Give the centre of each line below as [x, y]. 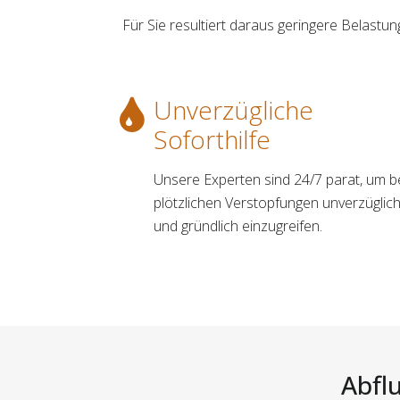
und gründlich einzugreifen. [238, 225]
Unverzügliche [233, 109]
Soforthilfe [212, 139]
